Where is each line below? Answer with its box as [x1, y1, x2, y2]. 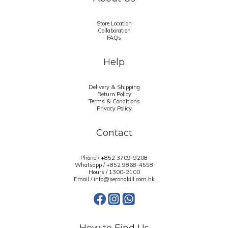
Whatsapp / [75, 161, 106, 168]
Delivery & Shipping [88, 83, 140, 91]
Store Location [96, 20, 132, 27]
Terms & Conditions [88, 98, 140, 105]
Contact [96, 127, 132, 138]
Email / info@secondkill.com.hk [73, 176, 155, 183]
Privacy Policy [96, 105, 132, 112]
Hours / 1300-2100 [88, 168, 140, 176]
